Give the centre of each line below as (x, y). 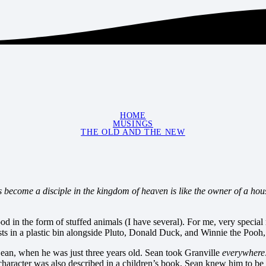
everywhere (243, 253)
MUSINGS (133, 124)
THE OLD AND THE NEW (133, 132)
